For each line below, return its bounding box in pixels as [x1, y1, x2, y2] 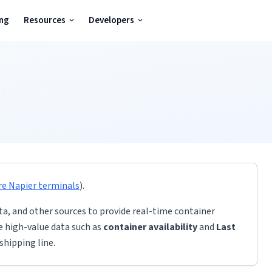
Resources [24, 14, 66, 27]
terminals [36, 179, 80, 192]
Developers [89, 14, 134, 27]
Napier [8, 179, 36, 192]
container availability [103, 220, 197, 234]
